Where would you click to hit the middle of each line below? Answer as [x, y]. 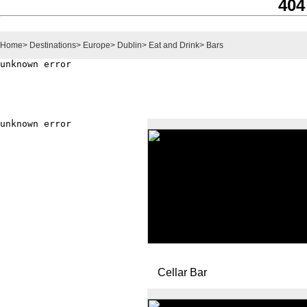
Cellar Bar [182, 272]
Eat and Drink [174, 45]
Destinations [53, 45]
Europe [97, 45]
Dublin [130, 45]
